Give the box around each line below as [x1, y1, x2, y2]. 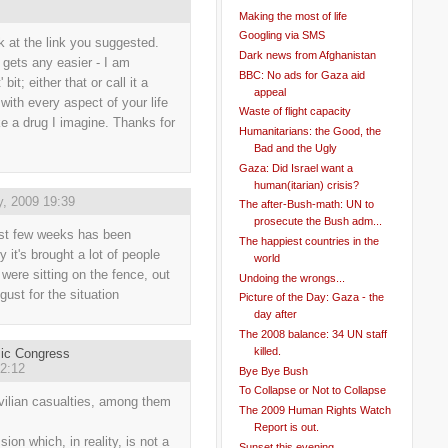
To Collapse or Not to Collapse [238, 384, 386, 397]
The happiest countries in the [238, 234, 379, 247]
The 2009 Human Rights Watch [238, 403, 391, 416]
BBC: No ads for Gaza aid [238, 68, 365, 81]
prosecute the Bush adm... [253, 215, 382, 228]
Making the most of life [238, 9, 347, 22]
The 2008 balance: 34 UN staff [238, 327, 387, 340]
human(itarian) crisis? [253, 178, 359, 191]
